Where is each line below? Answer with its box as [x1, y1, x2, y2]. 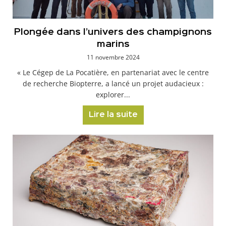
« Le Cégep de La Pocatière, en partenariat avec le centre [17, 68, 209, 77]
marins [96, 40, 130, 48]
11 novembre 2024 [86, 53, 140, 62]
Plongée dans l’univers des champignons [14, 28, 212, 36]
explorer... [96, 90, 130, 99]
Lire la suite [88, 111, 138, 119]
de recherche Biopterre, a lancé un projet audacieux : [22, 79, 204, 88]
